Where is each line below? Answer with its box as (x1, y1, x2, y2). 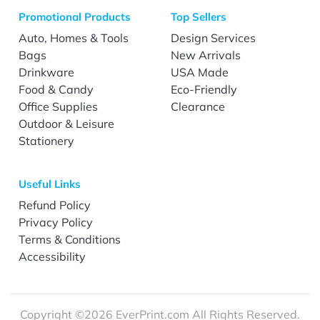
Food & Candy (19, 82, 94, 97)
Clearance (171, 99, 225, 114)
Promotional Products (19, 10, 131, 24)
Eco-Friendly (171, 82, 237, 97)
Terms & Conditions (19, 232, 121, 247)
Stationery (19, 134, 75, 149)
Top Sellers (171, 10, 226, 24)
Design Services (171, 31, 256, 46)
